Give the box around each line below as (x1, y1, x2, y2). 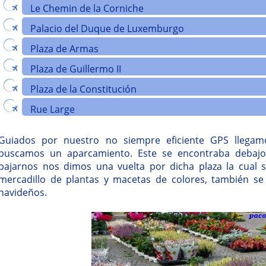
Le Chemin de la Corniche (30, 1, 144, 15)
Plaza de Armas (30, 42, 99, 55)
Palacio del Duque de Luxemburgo (30, 21, 184, 35)
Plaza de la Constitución (30, 82, 137, 96)
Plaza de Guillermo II (30, 62, 121, 75)
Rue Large (30, 102, 75, 116)
